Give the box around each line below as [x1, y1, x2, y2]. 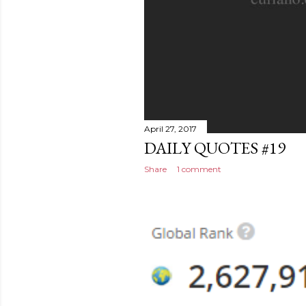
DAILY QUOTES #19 [144, 137, 286, 159]
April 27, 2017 [144, 124, 197, 135]
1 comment [177, 164, 221, 175]
